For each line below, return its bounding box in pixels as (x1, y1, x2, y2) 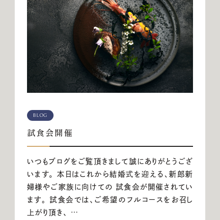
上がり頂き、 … (27, 209, 79, 217)
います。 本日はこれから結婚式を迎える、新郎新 (27, 170, 193, 178)
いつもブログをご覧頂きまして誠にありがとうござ (27, 158, 193, 165)
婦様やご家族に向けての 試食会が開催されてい (27, 183, 193, 191)
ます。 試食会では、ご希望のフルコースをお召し (27, 196, 193, 204)
